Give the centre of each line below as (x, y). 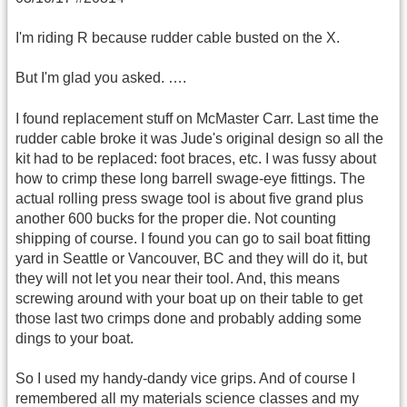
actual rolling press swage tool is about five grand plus (189, 198)
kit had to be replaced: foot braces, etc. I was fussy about (196, 158)
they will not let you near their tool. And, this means (178, 278)
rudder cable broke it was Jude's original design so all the (199, 138)
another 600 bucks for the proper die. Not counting (176, 218)
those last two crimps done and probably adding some (189, 318)
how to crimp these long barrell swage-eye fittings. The (190, 178)
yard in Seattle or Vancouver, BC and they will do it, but (191, 258)
